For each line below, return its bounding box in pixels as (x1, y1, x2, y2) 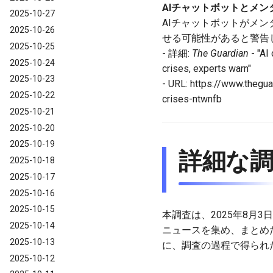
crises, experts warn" (162, 62, 251, 74)
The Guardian (192, 47, 249, 59)
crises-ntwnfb (162, 93, 222, 105)
